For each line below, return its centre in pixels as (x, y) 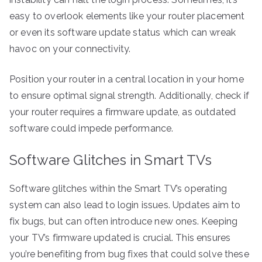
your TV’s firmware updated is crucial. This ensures (120, 237)
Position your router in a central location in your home (127, 79)
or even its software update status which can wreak (123, 32)
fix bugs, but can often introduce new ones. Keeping (124, 221)
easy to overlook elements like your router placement (127, 16)
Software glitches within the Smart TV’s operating (118, 188)
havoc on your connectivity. (70, 49)
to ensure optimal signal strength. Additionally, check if (130, 95)
